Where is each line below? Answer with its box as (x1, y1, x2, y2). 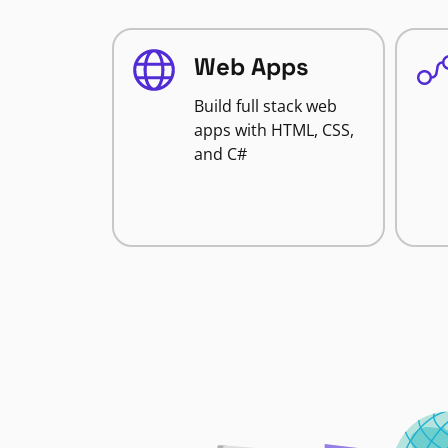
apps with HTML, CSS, (194, 119, 354, 141)
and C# (194, 143, 247, 165)
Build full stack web (194, 95, 337, 117)
